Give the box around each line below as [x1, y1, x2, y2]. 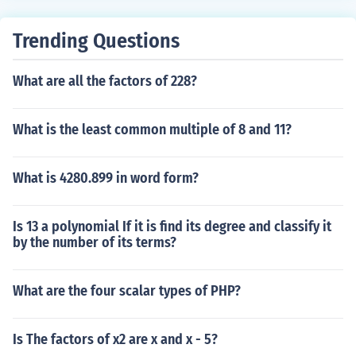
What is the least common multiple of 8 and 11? [13, 121, 292, 138]
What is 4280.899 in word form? [13, 169, 199, 187]
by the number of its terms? [13, 234, 176, 251]
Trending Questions [13, 29, 180, 53]
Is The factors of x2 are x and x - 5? [13, 331, 218, 348]
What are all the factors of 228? [13, 72, 197, 90]
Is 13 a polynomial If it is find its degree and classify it [13, 218, 331, 235]
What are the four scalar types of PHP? [13, 282, 241, 300]
